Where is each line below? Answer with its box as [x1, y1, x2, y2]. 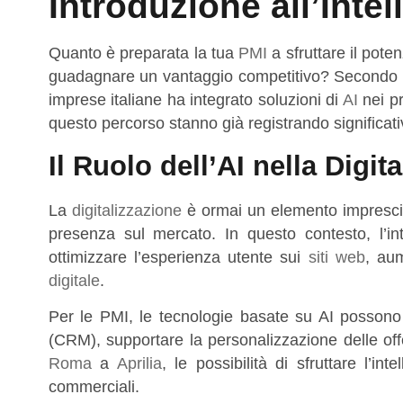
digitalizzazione [71, 201, 182, 219]
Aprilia [116, 354, 162, 373]
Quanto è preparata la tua [48, 44, 239, 63]
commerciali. [48, 378, 139, 397]
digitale [48, 271, 100, 290]
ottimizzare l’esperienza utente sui [48, 247, 309, 266]
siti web [308, 247, 365, 266]
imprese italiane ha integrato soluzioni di [48, 91, 343, 110]
